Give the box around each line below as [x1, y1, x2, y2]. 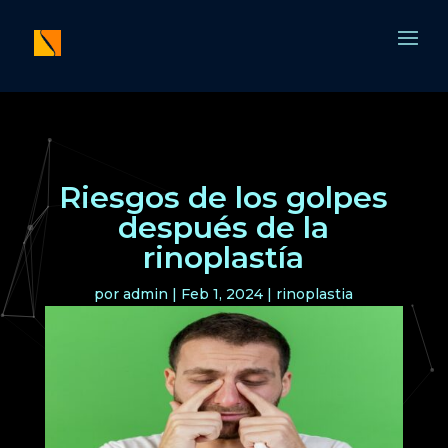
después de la [118, 209, 330, 246]
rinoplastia [276, 285, 354, 303]
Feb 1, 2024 [181, 285, 264, 303]
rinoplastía [143, 239, 305, 276]
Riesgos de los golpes [59, 179, 389, 216]
